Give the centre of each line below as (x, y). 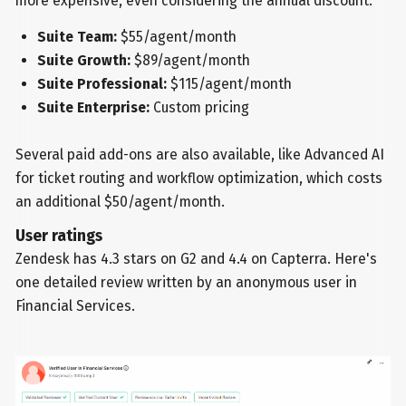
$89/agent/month (192, 60)
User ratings (59, 237)
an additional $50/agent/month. (121, 201)
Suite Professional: (103, 83)
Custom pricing (201, 107)
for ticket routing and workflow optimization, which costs (199, 178)
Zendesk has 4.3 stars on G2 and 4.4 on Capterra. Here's (197, 259)
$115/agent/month (231, 83)
